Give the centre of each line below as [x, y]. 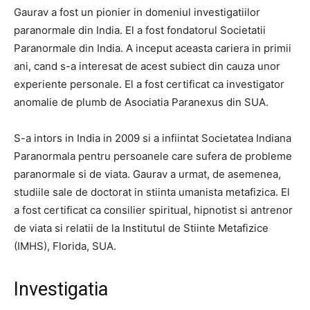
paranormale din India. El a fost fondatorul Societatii [140, 30]
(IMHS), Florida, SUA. [65, 246]
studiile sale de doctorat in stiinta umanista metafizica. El [152, 192]
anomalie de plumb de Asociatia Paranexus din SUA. [141, 102]
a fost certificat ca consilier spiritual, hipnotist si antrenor [153, 210]
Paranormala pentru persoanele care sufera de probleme [153, 156]
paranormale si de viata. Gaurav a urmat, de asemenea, [147, 174]
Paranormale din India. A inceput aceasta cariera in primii [153, 48]
